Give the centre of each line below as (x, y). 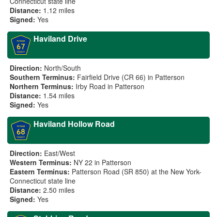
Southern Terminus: (42, 77)
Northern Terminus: (42, 86)
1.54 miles (59, 95)
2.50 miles (59, 190)
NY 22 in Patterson (102, 162)
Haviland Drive (60, 39)
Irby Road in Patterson (110, 86)
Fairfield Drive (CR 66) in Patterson (131, 77)
